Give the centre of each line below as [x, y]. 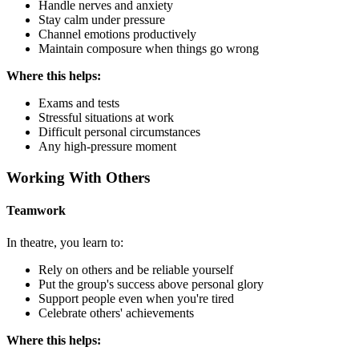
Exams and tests [79, 103]
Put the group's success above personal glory [151, 284]
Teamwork [36, 211]
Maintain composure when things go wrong [149, 49]
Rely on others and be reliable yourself [136, 269]
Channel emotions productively [117, 34]
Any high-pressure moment [107, 147]
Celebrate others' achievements [116, 313]
